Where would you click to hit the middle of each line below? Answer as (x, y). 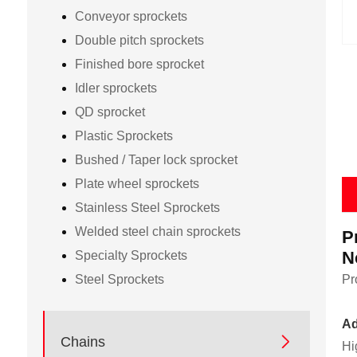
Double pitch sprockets (139, 40)
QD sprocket (110, 112)
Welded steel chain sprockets (157, 231)
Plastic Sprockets (124, 135)
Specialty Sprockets (131, 255)
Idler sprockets (116, 88)
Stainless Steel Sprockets (147, 207)
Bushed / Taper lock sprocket (156, 159)
